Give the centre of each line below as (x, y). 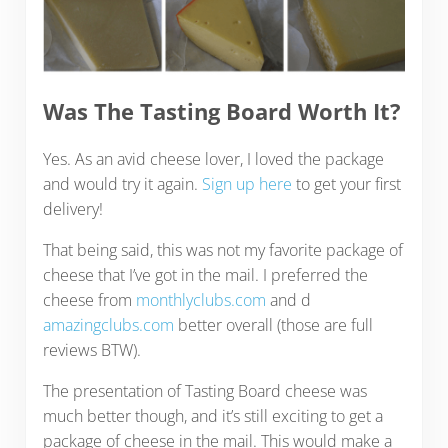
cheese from (89, 300)
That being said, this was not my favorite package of (222, 250)
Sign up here (246, 184)
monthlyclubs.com (200, 300)
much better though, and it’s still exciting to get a (212, 416)
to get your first (346, 184)
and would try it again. (122, 184)
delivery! (72, 209)
